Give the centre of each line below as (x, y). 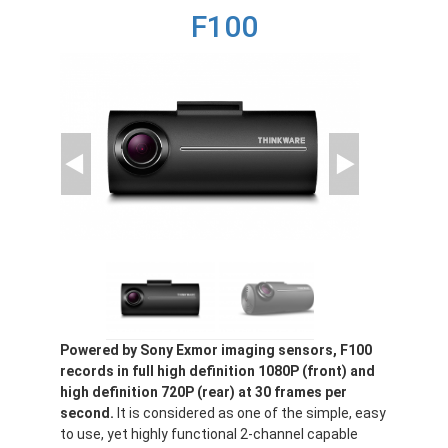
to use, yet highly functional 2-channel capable (209, 434)
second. (87, 413)
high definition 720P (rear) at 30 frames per (203, 392)
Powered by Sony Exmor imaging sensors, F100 (216, 350)
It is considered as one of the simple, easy (250, 413)
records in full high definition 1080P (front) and (217, 371)
